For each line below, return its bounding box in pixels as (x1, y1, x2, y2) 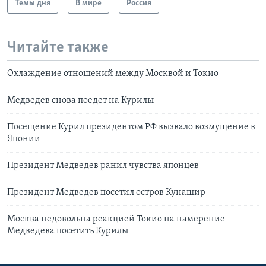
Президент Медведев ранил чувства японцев (7, 161, 199, 171)
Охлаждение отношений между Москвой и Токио (7, 69, 218, 79)
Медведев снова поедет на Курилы (7, 96, 154, 106)
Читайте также (7, 39, 109, 56)
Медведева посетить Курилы (7, 226, 128, 236)
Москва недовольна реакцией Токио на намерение (7, 214, 225, 224)
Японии (7, 134, 40, 144)
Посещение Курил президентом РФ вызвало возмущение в (7, 122, 255, 132)
